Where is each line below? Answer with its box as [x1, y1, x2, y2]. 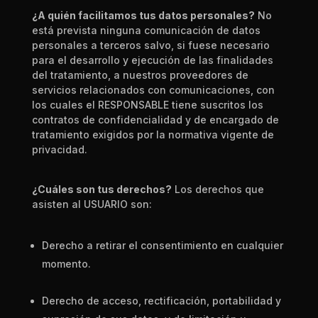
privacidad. [31, 143, 87, 155]
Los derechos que [174, 183, 264, 195]
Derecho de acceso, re [41, 295, 154, 307]
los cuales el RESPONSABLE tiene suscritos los [31, 99, 263, 111]
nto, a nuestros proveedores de [91, 69, 248, 81]
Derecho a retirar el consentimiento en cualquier [41, 239, 283, 251]
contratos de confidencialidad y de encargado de [31, 114, 279, 126]
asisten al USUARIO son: [31, 198, 152, 210]
